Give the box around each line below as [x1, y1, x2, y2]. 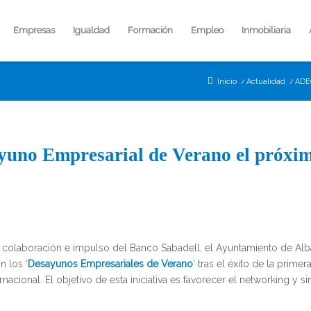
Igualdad [72, 25, 110, 35]
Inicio [217, 77, 237, 86]
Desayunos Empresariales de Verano [28, 258, 193, 269]
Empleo [190, 25, 224, 35]
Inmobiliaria [241, 25, 291, 35]
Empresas [12, 25, 55, 35]
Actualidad [246, 77, 285, 86]
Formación [127, 25, 173, 35]
